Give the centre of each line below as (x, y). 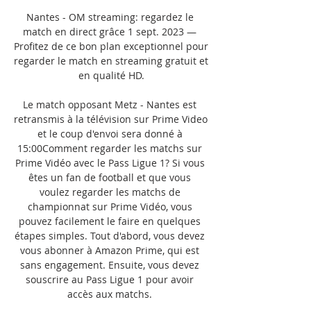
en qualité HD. (111, 75)
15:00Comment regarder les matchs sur (110, 148)
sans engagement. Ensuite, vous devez (110, 264)
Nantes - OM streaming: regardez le (110, 17)
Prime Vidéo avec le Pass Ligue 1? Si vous (110, 162)
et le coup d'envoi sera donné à (110, 133)
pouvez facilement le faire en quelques (110, 221)
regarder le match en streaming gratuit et (111, 60)
